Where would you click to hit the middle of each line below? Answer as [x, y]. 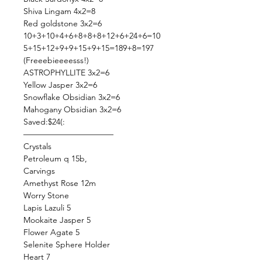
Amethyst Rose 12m [60, 183]
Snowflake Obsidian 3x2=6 [72, 97]
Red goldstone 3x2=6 [63, 24]
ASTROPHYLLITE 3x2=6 [66, 73]
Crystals [37, 146]
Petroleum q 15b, [55, 159]
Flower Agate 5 [51, 232]
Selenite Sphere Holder [67, 245]
